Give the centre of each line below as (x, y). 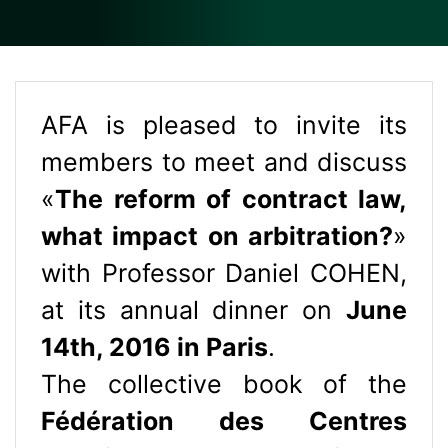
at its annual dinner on (193, 309)
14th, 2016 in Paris (154, 346)
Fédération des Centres (224, 420)
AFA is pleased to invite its (224, 124)
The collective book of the (224, 383)
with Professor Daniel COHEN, (224, 272)
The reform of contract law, (231, 198)
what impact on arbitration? (217, 235)
